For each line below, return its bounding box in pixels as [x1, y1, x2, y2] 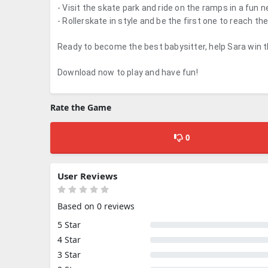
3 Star [57, 249, 81, 260]
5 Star [57, 219, 81, 230]
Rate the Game [50, 102, 111, 113]
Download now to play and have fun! [57, 68, 198, 77]
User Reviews [57, 170, 117, 182]
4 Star [57, 234, 81, 245]
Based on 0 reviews [57, 200, 135, 212]
